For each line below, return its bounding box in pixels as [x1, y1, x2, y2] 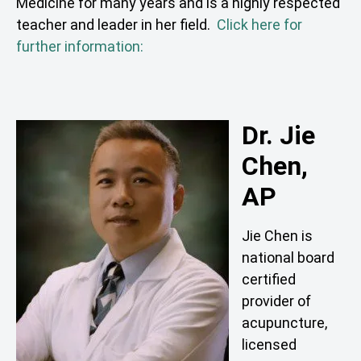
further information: [16, 37, 143, 55]
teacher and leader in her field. [16, 15, 217, 33]
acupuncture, [242, 314, 327, 332]
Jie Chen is [242, 227, 313, 245]
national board [242, 249, 334, 267]
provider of [242, 293, 311, 310]
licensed [242, 336, 297, 354]
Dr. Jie [242, 120, 315, 151]
